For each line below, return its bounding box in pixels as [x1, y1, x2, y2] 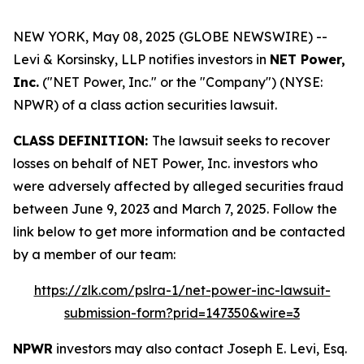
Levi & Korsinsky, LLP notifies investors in [13, 51, 270, 67]
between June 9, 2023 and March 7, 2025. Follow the [13, 201, 337, 217]
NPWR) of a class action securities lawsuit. [13, 97, 277, 113]
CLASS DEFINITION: [13, 132, 152, 149]
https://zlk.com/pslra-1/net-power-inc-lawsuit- [33, 282, 331, 298]
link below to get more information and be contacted [13, 223, 345, 240]
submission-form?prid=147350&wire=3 [64, 305, 300, 321]
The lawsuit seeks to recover [152, 132, 330, 149]
